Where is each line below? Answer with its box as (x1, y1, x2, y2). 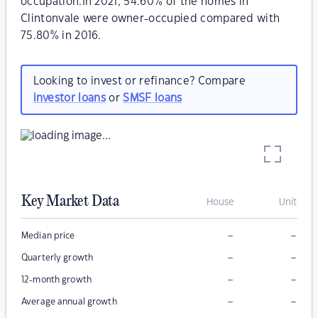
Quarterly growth (21, 253, 94, 263)
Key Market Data (21, 193, 119, 211)
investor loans (33, 92, 106, 104)
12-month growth (21, 275, 92, 285)
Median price (21, 231, 75, 241)
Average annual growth (21, 297, 117, 307)
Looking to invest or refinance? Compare (33, 75, 246, 87)
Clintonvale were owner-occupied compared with (21, 13, 280, 24)
